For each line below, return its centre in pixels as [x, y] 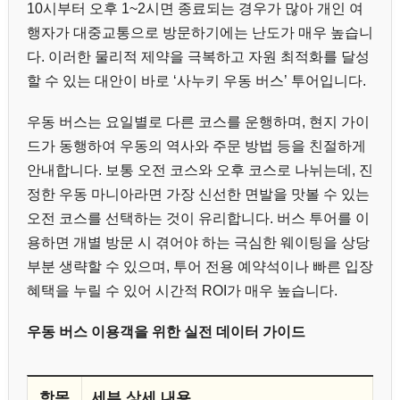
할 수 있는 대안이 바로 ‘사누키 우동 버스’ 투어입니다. [196, 81]
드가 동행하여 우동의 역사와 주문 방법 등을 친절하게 [196, 146]
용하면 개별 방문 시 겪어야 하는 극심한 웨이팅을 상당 [198, 243]
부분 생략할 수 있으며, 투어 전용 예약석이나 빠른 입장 [200, 267]
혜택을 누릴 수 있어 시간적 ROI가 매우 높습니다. [182, 291]
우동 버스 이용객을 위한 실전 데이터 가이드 [166, 332]
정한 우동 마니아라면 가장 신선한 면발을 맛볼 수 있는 [198, 195]
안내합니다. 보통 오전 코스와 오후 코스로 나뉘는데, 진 [200, 171]
